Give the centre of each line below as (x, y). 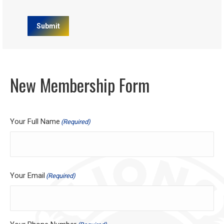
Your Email (27, 175)
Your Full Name (35, 121)
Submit (48, 26)
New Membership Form (80, 85)
